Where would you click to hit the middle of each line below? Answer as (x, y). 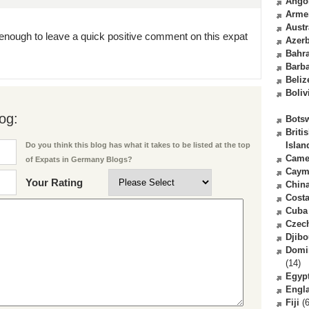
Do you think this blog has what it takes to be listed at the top (138, 145)
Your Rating (54, 183)
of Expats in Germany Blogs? (79, 160)
